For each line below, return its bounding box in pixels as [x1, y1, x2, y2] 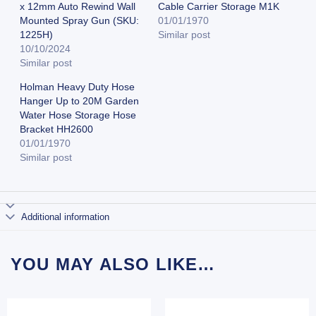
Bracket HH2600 [19, 123, 93, 135]
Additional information [21, 211, 110, 222]
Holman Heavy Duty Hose [19, 80, 135, 92]
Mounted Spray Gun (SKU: [19, 14, 139, 26]
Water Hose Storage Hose [19, 109, 136, 121]
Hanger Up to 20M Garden [19, 95, 139, 107]
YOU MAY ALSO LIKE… [11, 255, 216, 274]
